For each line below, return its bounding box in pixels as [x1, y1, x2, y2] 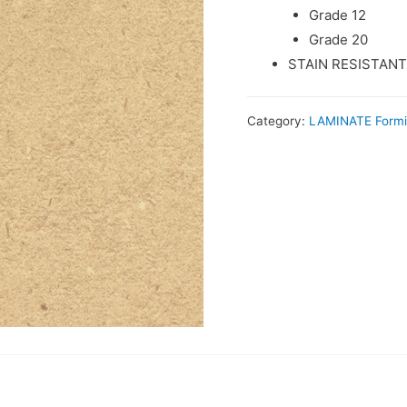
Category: [247, 113, 309, 128]
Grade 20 [308, 30, 368, 48]
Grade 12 [308, 5, 366, 24]
